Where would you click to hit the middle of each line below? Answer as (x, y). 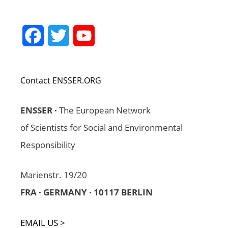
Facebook (62, 35)
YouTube (112, 35)
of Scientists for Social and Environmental (102, 127)
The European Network (105, 110)
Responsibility (48, 145)
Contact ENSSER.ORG (61, 80)
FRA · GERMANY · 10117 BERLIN (87, 192)
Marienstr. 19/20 (54, 175)
